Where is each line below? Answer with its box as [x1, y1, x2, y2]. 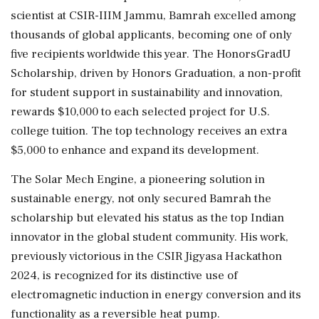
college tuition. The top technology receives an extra [11, 122, 287, 139]
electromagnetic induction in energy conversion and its [11, 286, 301, 303]
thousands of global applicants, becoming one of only [11, 26, 292, 43]
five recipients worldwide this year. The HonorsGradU [11, 46, 291, 62]
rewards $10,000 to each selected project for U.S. [11, 103, 270, 120]
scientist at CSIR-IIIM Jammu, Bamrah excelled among [11, 7, 296, 23]
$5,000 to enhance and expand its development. [11, 142, 259, 158]
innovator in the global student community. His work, [11, 229, 288, 245]
